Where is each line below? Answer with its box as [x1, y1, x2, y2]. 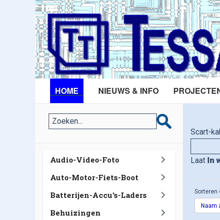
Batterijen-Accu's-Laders [50, 190, 147, 200]
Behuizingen [50, 208, 101, 218]
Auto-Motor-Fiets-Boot [50, 172, 138, 182]
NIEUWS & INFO [98, 85, 159, 96]
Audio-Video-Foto [50, 155, 119, 165]
